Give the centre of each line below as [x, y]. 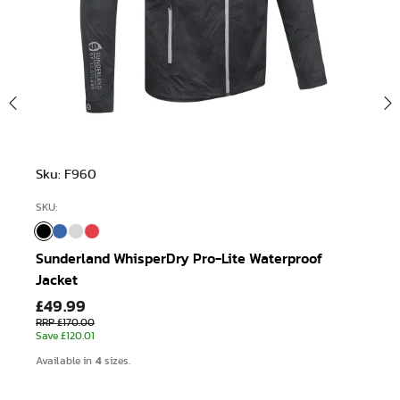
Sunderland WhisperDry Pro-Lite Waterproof [179, 258]
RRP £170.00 [65, 322]
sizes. [116, 360]
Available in [66, 360]
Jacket [57, 280]
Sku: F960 [67, 174]
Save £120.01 [65, 335]
